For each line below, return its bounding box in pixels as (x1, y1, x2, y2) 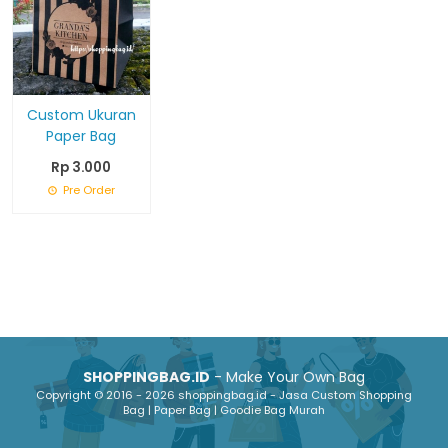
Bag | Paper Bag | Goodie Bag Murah (123, 402, 325, 418)
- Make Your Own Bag (210, 367, 365, 387)
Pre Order (59, 181, 115, 198)
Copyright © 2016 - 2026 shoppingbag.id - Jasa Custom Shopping (36, 387, 412, 403)
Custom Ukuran (26, 104, 136, 125)
